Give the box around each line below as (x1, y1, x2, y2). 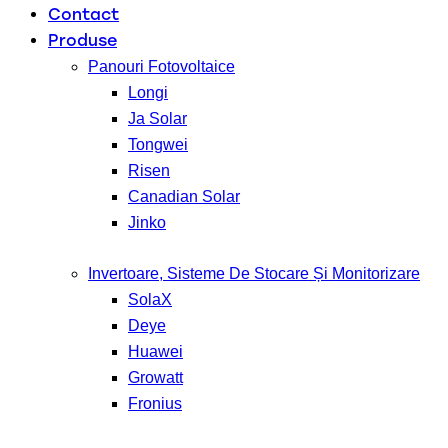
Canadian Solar (128, 187, 240, 205)
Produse (48, 30, 117, 50)
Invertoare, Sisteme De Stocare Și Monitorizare (88, 264, 420, 282)
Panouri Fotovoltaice (88, 57, 235, 75)
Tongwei (128, 135, 188, 153)
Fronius (128, 394, 182, 412)
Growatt (128, 368, 183, 386)
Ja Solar (128, 109, 187, 127)
